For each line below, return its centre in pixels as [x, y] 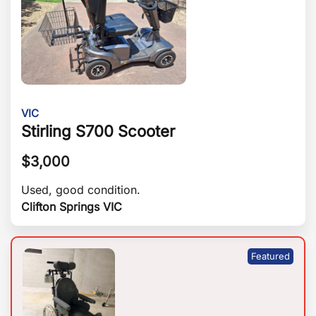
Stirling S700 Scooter [98, 132]
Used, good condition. [81, 190]
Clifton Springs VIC [72, 207]
